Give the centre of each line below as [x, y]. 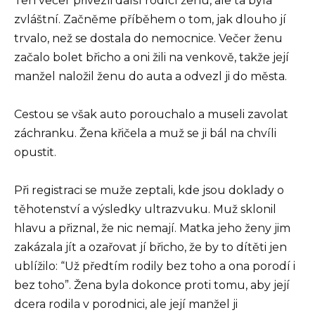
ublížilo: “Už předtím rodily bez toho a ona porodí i [155, 266]
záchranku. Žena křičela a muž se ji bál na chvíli [145, 134]
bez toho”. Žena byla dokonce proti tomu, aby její [152, 285]
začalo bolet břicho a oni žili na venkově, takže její [152, 58]
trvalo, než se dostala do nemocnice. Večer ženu [148, 39]
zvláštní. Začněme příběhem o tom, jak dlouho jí [150, 20]
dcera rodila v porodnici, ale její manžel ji [126, 304]
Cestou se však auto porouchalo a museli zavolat [151, 115]
